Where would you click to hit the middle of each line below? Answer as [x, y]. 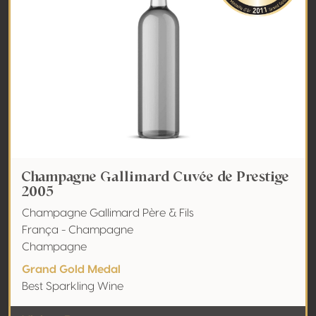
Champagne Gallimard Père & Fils [108, 213]
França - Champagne [78, 230]
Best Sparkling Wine [73, 286]
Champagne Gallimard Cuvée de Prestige [156, 176]
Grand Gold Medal [71, 269]
